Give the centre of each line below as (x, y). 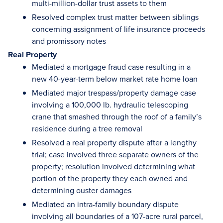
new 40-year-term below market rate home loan (115, 79)
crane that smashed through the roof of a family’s (117, 116)
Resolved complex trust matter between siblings (115, 17)
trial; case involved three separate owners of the (115, 154)
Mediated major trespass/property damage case (114, 93)
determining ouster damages (82, 190)
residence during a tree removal (87, 128)
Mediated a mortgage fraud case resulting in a (111, 67)
